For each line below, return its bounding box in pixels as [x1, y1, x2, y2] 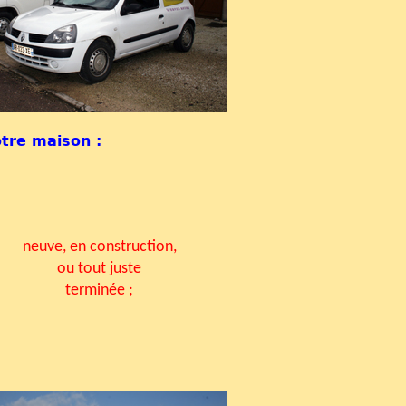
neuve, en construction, [22, 237, 177, 256]
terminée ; [65, 281, 133, 299]
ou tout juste [57, 259, 141, 277]
